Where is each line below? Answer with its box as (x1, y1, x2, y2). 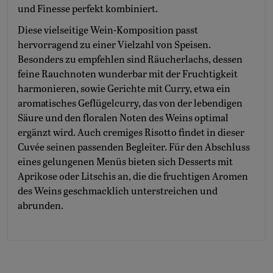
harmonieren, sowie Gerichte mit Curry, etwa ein (18, 84, 230, 95)
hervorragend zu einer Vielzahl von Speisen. (18, 40, 211, 51)
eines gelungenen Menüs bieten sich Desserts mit (18, 157, 233, 168)
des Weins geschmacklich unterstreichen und (18, 186, 218, 197)
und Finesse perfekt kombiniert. (18, 4, 158, 15)
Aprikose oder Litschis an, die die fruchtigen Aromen (18, 172, 248, 183)
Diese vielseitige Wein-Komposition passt (18, 26, 198, 37)
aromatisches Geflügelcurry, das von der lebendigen (18, 99, 243, 110)
